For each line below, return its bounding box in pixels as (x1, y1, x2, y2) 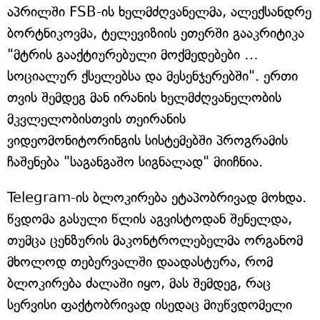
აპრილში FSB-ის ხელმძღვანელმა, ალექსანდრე (7, 4, 311, 21)
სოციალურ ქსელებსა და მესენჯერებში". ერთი (7, 68, 298, 85)
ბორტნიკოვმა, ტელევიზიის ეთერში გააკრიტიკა (7, 25, 304, 42)
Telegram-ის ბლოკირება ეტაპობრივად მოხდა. (7, 189, 306, 206)
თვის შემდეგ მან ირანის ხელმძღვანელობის (7, 89, 281, 106)
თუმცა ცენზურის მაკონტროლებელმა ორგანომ (7, 232, 303, 249)
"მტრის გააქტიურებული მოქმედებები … (7, 46, 259, 64)
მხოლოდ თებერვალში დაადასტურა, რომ (7, 254, 273, 271)
